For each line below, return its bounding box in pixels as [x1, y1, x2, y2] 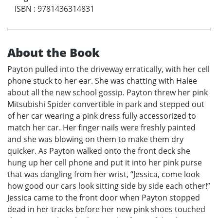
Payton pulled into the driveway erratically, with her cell [7, 64, 210, 75]
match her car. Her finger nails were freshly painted [7, 122, 196, 133]
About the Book [7, 44, 100, 61]
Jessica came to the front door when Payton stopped [7, 192, 200, 203]
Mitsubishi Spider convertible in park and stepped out [7, 99, 204, 110]
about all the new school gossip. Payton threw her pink [7, 87, 208, 98]
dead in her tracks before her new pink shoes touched [7, 204, 205, 215]
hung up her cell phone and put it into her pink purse [7, 157, 202, 168]
